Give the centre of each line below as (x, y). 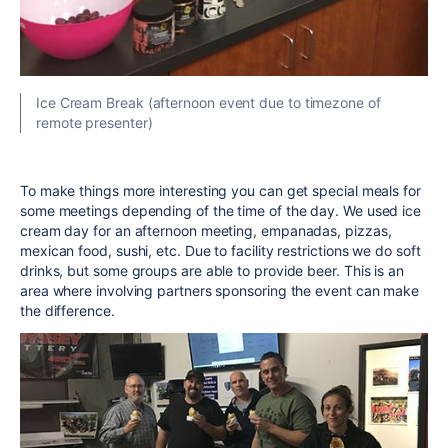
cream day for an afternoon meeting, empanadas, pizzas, (206, 230)
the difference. (67, 310)
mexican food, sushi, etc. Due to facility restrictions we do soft (220, 250)
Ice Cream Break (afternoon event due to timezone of (208, 102)
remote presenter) (94, 122)
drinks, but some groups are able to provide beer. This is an (212, 270)
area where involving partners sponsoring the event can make (220, 290)
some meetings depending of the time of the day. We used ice (221, 210)
